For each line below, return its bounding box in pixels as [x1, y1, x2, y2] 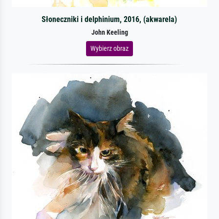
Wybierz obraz [90, 44, 129, 52]
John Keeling [91, 28, 128, 37]
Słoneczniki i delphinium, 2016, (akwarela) [42, 14, 177, 24]
